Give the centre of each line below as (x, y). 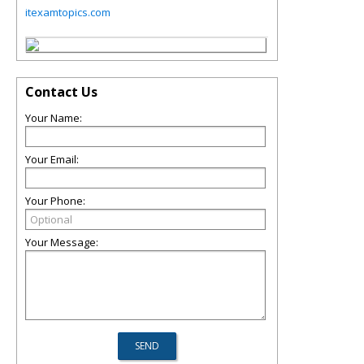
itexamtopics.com (68, 12)
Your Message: (62, 242)
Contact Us (61, 92)
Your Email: (52, 159)
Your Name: (54, 118)
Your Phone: (55, 201)
